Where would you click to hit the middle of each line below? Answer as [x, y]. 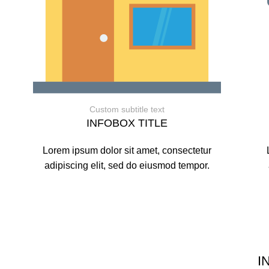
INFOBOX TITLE [127, 123]
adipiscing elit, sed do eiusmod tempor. [127, 165]
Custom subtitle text [127, 109]
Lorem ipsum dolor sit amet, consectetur [127, 150]
